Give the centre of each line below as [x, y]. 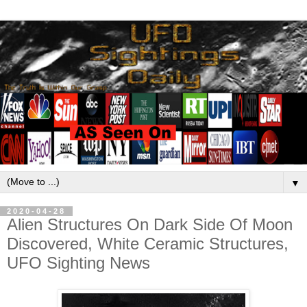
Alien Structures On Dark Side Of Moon [150, 225]
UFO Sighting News [78, 263]
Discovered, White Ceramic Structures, [148, 244]
